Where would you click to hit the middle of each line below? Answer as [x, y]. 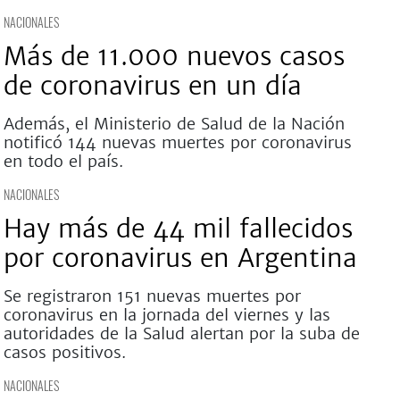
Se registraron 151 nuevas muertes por [152, 296]
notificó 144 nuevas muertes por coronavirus [177, 142]
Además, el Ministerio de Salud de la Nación [174, 124]
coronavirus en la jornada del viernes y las [167, 315]
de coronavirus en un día [152, 86]
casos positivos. [64, 352]
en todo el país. [63, 161]
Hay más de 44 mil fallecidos [178, 229]
